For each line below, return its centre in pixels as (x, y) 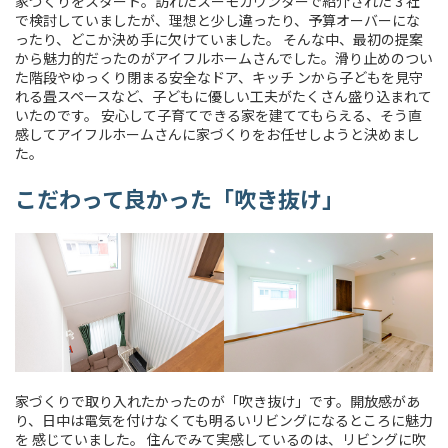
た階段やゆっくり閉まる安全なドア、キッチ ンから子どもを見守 (219, 76)
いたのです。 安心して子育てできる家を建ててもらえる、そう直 (218, 114)
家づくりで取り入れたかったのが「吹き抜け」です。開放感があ (217, 400)
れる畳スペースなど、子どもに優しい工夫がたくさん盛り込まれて (223, 95)
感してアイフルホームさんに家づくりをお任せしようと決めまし (217, 133)
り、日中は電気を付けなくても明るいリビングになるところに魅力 (224, 419)
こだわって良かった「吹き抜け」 (179, 197)
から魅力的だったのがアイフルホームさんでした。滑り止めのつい (224, 57)
